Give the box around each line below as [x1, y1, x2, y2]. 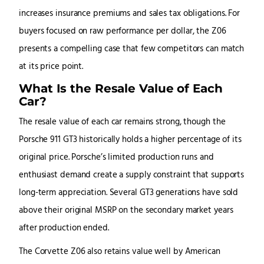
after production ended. [19, 222, 109, 236]
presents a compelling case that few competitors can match [19, 42, 245, 57]
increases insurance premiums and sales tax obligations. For [19, 7, 240, 21]
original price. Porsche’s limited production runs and [19, 151, 214, 165]
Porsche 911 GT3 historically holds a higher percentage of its [19, 133, 242, 147]
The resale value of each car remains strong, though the [19, 115, 226, 130]
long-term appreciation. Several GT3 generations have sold [19, 186, 239, 200]
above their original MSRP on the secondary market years [19, 204, 233, 218]
